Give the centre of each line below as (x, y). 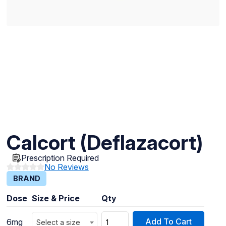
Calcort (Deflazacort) (104, 142)
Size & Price (55, 198)
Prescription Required (60, 158)
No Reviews (66, 167)
